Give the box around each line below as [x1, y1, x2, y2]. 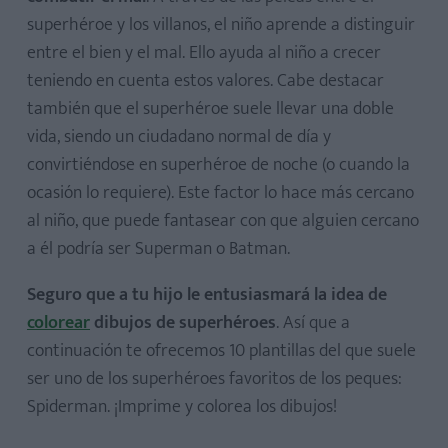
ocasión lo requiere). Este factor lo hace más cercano [27, 178, 414, 208]
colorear [27, 308, 90, 338]
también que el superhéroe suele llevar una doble [27, 94, 394, 124]
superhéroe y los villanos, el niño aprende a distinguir [27, 10, 415, 40]
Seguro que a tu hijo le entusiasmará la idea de [27, 280, 387, 310]
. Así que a [276, 308, 350, 338]
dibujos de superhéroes [90, 308, 276, 338]
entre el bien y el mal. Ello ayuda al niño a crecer [27, 38, 381, 68]
